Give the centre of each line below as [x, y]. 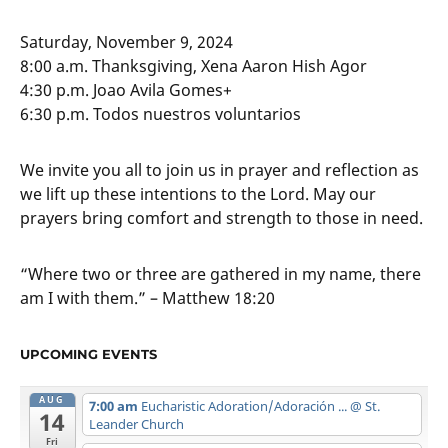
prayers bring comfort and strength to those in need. [221, 217]
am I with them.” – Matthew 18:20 [147, 297]
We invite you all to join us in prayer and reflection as [219, 169]
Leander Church [136, 423]
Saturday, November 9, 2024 [126, 41]
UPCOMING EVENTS [88, 353]
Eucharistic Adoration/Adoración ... [245, 405]
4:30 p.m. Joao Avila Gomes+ [126, 89]
